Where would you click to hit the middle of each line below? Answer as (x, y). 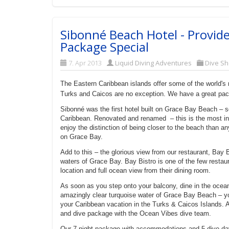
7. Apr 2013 (85, 63)
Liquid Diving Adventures (153, 63)
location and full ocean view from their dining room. (135, 170)
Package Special (105, 47)
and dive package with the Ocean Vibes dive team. (136, 213)
